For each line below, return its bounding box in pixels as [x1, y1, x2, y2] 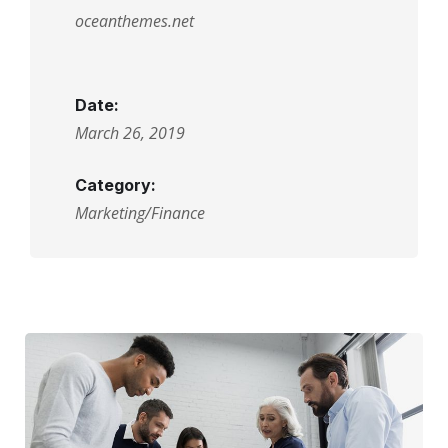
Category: [75, 174, 156, 195]
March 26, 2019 [75, 121, 185, 144]
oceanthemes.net [75, 9, 194, 32]
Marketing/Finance [75, 201, 205, 224]
